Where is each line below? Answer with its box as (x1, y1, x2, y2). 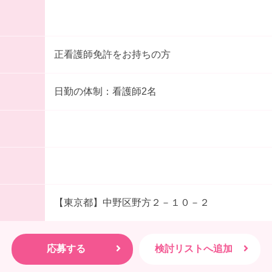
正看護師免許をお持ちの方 (53, 49, 171, 60)
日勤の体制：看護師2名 (53, 86, 157, 97)
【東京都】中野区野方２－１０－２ (53, 197, 209, 208)
